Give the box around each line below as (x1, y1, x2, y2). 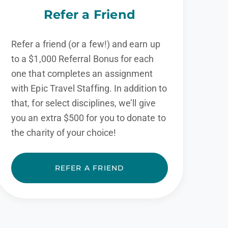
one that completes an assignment (11, 68, 153, 79)
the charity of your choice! (11, 127, 116, 138)
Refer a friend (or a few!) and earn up (11, 38, 160, 49)
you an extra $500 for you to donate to (11, 112, 166, 123)
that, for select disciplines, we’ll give (11, 97, 156, 108)
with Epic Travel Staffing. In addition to (11, 82, 167, 94)
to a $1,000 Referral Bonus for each (11, 53, 154, 64)
